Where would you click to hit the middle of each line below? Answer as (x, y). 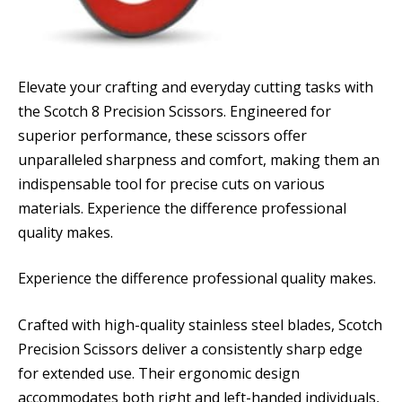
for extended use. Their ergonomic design (159, 373)
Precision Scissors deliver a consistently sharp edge (190, 349)
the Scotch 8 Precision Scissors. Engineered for (175, 111)
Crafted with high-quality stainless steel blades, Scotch (200, 324)
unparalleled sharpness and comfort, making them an (199, 159)
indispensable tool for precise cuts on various (171, 184)
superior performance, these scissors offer (162, 135)
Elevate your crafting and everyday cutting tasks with (196, 87)
